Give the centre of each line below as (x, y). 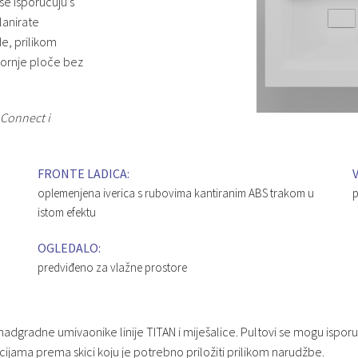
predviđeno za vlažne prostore (113, 267)
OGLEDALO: (70, 247)
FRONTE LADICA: (84, 173)
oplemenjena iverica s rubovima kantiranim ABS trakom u (176, 193)
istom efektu (67, 212)
